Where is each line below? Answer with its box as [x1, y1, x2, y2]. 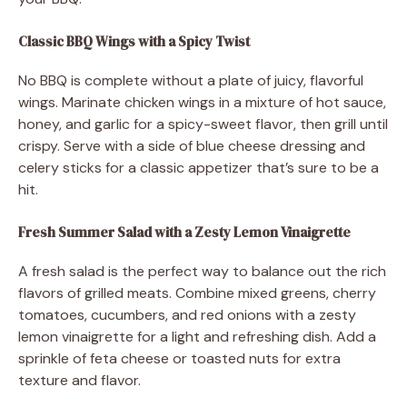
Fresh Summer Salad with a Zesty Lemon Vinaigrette [18, 222, 351, 242]
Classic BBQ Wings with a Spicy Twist [18, 31, 250, 51]
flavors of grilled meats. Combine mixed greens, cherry [18, 283, 376, 303]
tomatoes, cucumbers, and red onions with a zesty [18, 304, 356, 324]
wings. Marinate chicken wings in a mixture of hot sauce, [18, 92, 386, 112]
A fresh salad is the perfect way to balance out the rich [18, 261, 386, 281]
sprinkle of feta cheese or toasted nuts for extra [18, 348, 341, 368]
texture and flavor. [18, 370, 141, 390]
